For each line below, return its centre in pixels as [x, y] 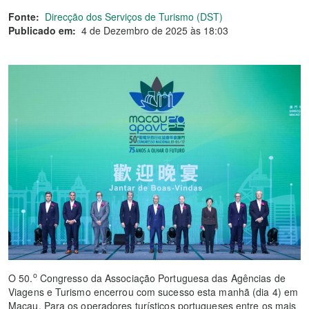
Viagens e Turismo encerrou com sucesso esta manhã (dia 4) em [153, 291]
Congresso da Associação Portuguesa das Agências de [161, 278]
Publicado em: [42, 30]
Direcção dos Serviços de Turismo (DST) [134, 17]
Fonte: [24, 17]
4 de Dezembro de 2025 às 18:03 [155, 30]
